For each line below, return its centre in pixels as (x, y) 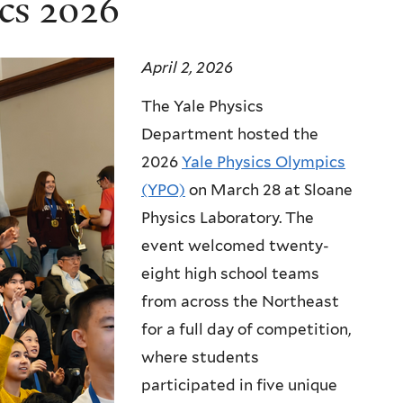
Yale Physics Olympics (264, 162)
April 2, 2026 (187, 67)
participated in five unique (239, 385)
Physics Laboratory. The (228, 218)
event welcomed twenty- (235, 246)
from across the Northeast (240, 302)
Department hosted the (230, 134)
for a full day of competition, (246, 330)
